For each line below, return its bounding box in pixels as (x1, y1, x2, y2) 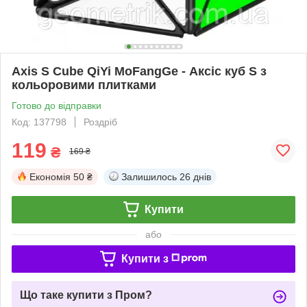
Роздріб (84, 116, 117, 127)
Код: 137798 (12, 116, 66, 127)
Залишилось (121, 171, 177, 182)
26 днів (180, 171, 211, 182)
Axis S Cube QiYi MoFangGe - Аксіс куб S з (12, 64, 267, 78)
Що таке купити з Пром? (20, 288, 152, 301)
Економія (29, 171, 71, 182)
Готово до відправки (12, 99, 101, 111)
